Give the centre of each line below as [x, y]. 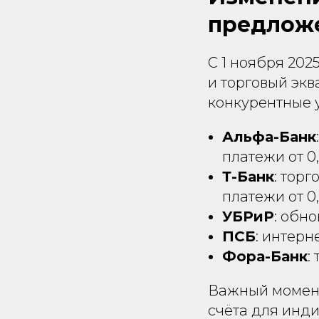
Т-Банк [248, 177]
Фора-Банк [265, 256]
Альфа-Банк [269, 137]
